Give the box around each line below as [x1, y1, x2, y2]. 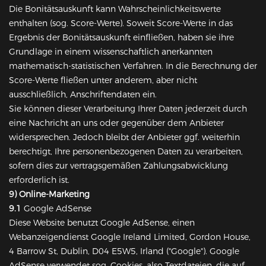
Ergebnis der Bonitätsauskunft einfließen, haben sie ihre [9, 32, 234, 43]
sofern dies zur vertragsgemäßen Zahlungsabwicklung [9, 160, 228, 172]
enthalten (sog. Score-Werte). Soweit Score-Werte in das [9, 18, 233, 29]
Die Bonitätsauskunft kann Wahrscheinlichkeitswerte [9, 4, 221, 15]
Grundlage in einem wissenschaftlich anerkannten [9, 46, 213, 58]
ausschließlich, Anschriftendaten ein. [9, 89, 157, 100]
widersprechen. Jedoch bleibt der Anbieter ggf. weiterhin [9, 132, 240, 143]
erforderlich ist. [9, 175, 69, 186]
